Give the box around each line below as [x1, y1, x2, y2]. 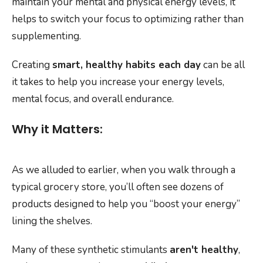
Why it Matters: [12, 121, 103, 138]
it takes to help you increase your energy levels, [12, 75, 224, 89]
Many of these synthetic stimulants [12, 242, 170, 257]
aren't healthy [170, 242, 238, 257]
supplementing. [12, 29, 81, 43]
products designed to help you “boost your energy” [12, 197, 240, 211]
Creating [12, 58, 52, 72]
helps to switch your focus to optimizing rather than [12, 12, 244, 26]
